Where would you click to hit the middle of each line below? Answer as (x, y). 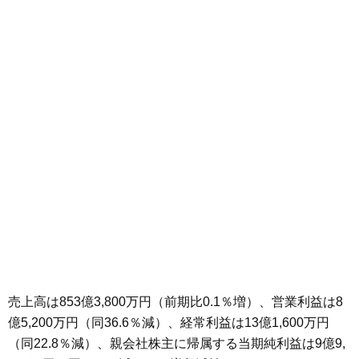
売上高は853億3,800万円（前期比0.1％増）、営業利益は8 (175, 301)
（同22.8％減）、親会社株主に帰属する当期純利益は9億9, (177, 343)
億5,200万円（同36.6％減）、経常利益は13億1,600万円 (169, 322)
